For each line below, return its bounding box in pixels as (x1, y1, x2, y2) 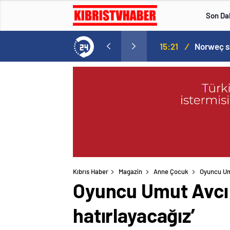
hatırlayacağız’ (73, 203, 195, 227)
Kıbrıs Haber (73, 167, 108, 176)
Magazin (119, 167, 142, 176)
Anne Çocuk (154, 167, 188, 176)
